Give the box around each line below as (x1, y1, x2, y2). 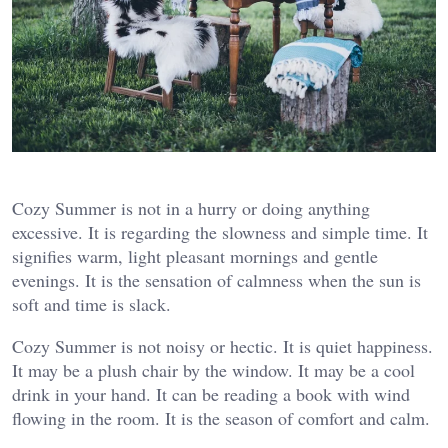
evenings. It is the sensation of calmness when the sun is (12, 268, 421, 293)
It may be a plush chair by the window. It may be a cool (12, 358, 415, 383)
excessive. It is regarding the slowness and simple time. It (12, 220, 428, 245)
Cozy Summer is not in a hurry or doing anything (12, 196, 370, 221)
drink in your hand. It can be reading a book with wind (12, 382, 410, 407)
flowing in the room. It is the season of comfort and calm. (12, 406, 430, 431)
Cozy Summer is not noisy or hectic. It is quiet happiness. (12, 334, 433, 359)
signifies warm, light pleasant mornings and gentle (12, 244, 378, 269)
